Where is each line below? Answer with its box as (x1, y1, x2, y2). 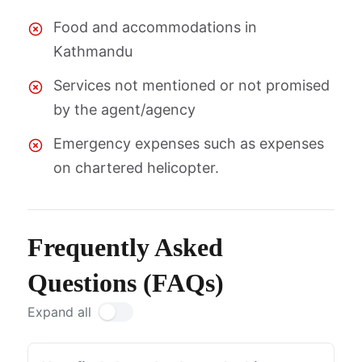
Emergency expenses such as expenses (53, 135, 324, 152)
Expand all (27, 304, 91, 320)
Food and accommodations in (53, 19, 257, 36)
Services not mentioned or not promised (53, 77, 330, 94)
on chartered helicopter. (53, 159, 219, 176)
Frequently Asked (27, 233, 223, 262)
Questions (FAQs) (27, 268, 224, 297)
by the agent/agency (53, 101, 196, 118)
